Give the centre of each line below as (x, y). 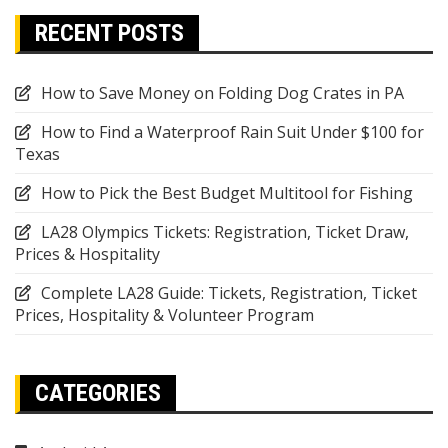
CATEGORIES (98, 393)
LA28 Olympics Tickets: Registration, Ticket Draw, (225, 232)
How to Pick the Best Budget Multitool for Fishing (227, 193)
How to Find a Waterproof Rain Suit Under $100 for (232, 132)
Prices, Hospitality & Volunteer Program (164, 315)
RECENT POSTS (109, 33)
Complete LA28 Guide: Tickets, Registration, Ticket (229, 293)
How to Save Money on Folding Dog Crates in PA (222, 93)
